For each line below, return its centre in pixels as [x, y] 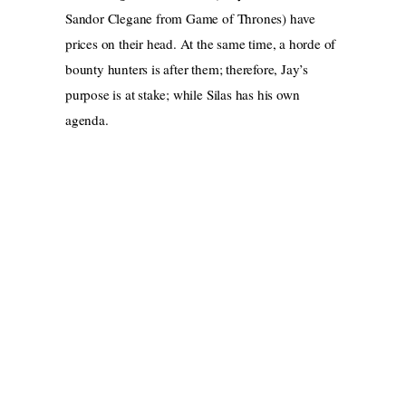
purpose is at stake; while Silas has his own [183, 95]
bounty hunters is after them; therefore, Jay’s [187, 69]
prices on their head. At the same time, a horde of [201, 44]
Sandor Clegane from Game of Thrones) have [190, 19]
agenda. [87, 120]
